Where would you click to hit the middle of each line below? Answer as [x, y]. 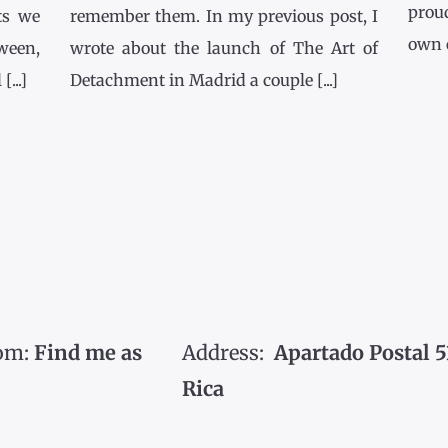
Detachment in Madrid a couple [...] [204, 80]
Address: [228, 353]
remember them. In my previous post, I [224, 16]
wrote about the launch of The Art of [224, 48]
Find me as [87, 353]
